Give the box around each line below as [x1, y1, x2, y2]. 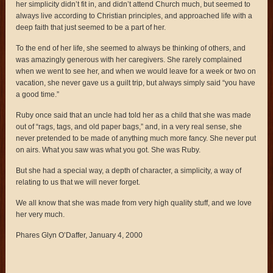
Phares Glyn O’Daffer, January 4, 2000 [16, 230, 143, 239]
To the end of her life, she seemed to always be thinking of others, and [16, 43, 246, 52]
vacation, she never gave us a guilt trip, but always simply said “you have [16, 78, 256, 87]
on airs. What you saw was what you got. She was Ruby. [16, 145, 201, 154]
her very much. [16, 210, 65, 219]
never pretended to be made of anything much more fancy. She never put [16, 133, 257, 143]
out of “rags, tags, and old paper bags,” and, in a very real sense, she [16, 122, 243, 131]
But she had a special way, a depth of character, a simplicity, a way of [16, 166, 242, 175]
